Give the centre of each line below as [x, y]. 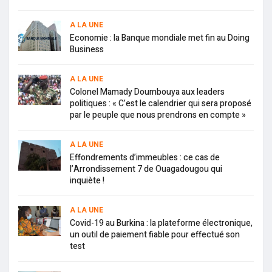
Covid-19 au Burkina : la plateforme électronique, [161, 223]
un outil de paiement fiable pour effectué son [155, 235]
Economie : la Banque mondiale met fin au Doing [160, 38]
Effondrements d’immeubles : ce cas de [145, 158]
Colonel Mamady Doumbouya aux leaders [147, 92]
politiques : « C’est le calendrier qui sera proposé [161, 104]
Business [87, 50]
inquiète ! [87, 181]
